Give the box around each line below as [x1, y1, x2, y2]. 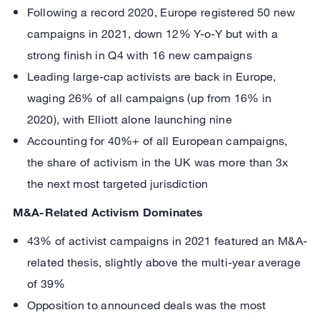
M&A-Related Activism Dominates [12, 205, 204, 219]
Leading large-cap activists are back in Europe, [26, 69, 276, 84]
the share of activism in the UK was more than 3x [26, 155, 289, 170]
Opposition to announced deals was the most [26, 298, 266, 313]
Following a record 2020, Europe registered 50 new [26, 5, 296, 20]
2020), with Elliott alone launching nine [26, 112, 232, 127]
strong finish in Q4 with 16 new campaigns [26, 48, 252, 63]
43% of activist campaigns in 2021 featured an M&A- [26, 234, 307, 249]
